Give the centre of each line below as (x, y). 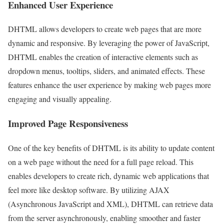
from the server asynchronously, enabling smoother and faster (104, 217)
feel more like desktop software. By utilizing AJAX (89, 189)
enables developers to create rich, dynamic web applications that (108, 175)
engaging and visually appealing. (60, 99)
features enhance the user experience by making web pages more (109, 85)
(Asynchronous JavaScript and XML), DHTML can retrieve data (110, 203)
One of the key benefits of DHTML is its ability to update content (111, 147)
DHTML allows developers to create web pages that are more (105, 29)
